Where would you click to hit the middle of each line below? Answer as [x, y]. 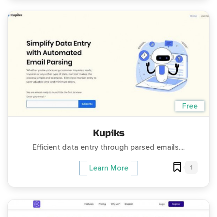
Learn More [108, 168]
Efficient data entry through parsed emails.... [108, 147]
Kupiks [108, 133]
